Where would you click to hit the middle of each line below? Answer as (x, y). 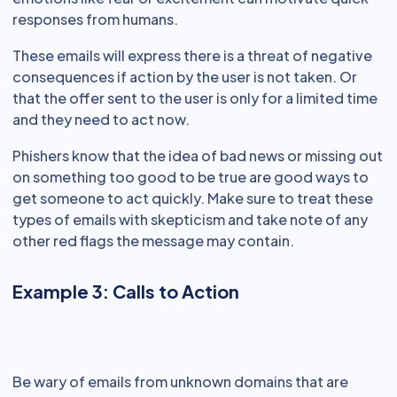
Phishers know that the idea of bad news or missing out (198, 156)
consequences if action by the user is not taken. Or (185, 77)
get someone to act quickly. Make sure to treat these (193, 198)
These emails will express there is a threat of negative (192, 56)
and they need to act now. (101, 120)
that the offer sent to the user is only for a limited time (195, 98)
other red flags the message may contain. (153, 241)
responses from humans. (95, 19)
